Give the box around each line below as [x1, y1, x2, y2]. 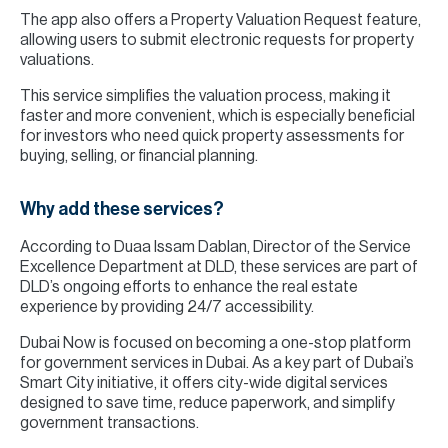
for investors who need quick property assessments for [20, 128, 404, 144]
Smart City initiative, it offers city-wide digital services [20, 375, 388, 391]
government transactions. [20, 415, 199, 431]
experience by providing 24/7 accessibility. [20, 299, 314, 315]
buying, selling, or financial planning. [20, 148, 258, 164]
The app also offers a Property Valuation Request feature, [20, 12, 421, 28]
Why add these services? [20, 200, 224, 218]
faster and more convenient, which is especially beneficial [20, 108, 415, 124]
